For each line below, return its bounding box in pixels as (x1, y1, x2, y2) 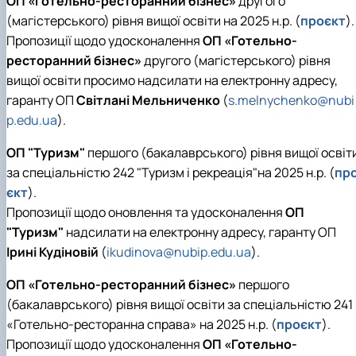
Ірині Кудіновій (6, 243, 99, 261)
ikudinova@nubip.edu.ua (106, 243, 251, 261)
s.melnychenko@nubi (228, 91, 354, 110)
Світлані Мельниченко (76, 91, 220, 110)
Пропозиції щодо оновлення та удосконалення (6, 203, 285, 222)
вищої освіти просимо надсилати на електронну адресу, (6, 72, 338, 90)
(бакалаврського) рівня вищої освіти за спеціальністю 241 (6, 296, 353, 314)
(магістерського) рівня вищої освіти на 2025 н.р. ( (6, 12, 300, 30)
